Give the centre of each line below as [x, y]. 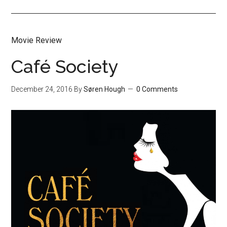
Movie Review [37, 40]
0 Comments [157, 89]
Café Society [65, 66]
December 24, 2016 [42, 89]
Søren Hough [105, 89]
